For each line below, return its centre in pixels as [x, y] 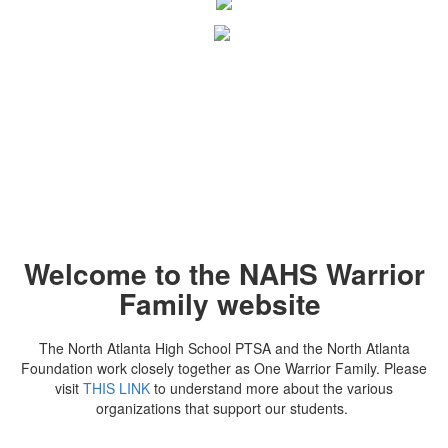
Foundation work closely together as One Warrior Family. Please [224, 368]
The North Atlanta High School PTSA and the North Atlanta [224, 348]
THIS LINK [116, 388]
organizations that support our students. [224, 408]
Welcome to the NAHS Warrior [224, 274]
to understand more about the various [271, 388]
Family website [220, 304]
